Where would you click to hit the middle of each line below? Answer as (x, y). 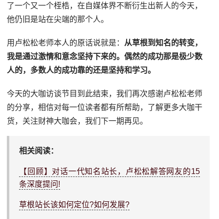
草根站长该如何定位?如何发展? (75, 204)
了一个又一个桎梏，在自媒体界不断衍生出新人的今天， (105, 5)
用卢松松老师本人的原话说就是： (66, 43)
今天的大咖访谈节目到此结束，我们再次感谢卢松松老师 (105, 93)
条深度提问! (40, 184)
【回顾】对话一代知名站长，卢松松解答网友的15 (109, 171)
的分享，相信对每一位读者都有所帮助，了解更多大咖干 (105, 107)
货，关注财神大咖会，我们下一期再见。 (77, 121)
